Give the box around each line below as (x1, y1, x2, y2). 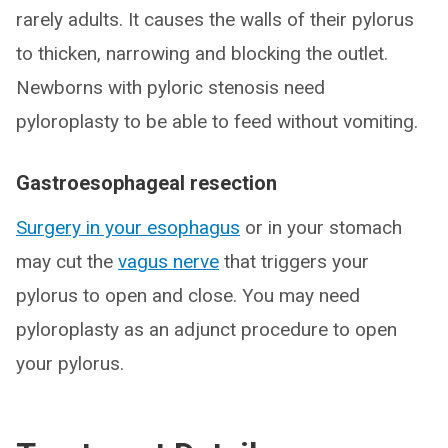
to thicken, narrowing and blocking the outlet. (16, 42, 388, 65)
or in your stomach (240, 216, 402, 239)
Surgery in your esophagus (16, 216, 240, 239)
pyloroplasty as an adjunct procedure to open (16, 318, 397, 341)
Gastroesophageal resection (16, 171, 277, 195)
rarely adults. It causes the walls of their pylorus (16, 8, 414, 31)
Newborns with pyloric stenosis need (16, 76, 325, 99)
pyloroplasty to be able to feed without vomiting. (16, 110, 418, 133)
